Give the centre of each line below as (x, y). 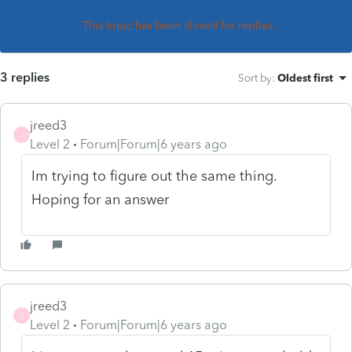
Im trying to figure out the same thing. (154, 176)
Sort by (255, 77)
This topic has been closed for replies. (179, 25)
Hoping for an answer (101, 199)
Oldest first (305, 77)
